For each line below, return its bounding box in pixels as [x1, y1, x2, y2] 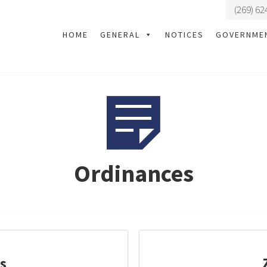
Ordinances [73, 159, 194, 188]
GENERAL [100, 29, 140, 40]
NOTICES [164, 29, 204, 40]
